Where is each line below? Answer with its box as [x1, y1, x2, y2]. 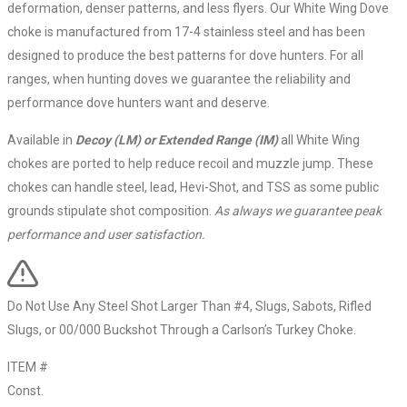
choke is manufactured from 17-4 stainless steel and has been [7, 24, 365, 39]
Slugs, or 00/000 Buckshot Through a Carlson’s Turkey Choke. [7, 322, 356, 337]
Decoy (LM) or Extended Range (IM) [75, 132, 278, 147]
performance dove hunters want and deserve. [7, 94, 270, 110]
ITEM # [7, 359, 48, 374]
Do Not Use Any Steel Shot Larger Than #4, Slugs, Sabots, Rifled [7, 298, 372, 313]
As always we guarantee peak [214, 203, 382, 218]
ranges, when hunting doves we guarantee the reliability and [7, 71, 351, 86]
